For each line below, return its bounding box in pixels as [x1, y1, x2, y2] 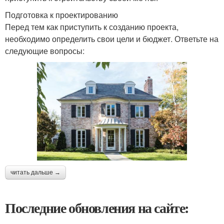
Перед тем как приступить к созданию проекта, [5, 21, 178, 33]
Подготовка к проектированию [5, 9, 118, 21]
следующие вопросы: [5, 45, 84, 57]
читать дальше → [10, 169, 60, 176]
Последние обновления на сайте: [5, 197, 189, 218]
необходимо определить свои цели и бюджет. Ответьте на [5, 33, 218, 45]
